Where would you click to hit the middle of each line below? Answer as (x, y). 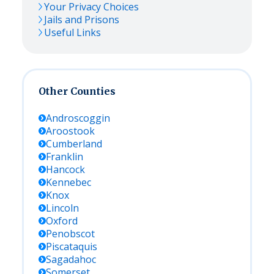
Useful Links (72, 32)
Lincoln (62, 208)
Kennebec (68, 182)
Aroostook (70, 131)
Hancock (65, 169)
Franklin (65, 157)
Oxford (62, 221)
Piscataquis (72, 246)
